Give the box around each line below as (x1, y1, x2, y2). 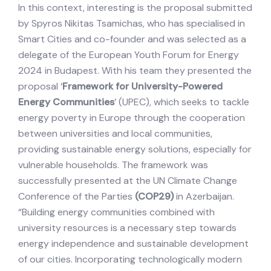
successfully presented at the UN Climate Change (18, 174, 237, 188)
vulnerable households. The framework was (18, 158, 208, 172)
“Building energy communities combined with (18, 206, 215, 219)
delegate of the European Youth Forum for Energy (18, 48, 239, 62)
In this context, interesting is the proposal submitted (18, 1, 252, 15)
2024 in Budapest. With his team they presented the (18, 64, 252, 77)
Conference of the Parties (18, 190, 135, 203)
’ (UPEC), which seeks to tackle (114, 96, 249, 109)
